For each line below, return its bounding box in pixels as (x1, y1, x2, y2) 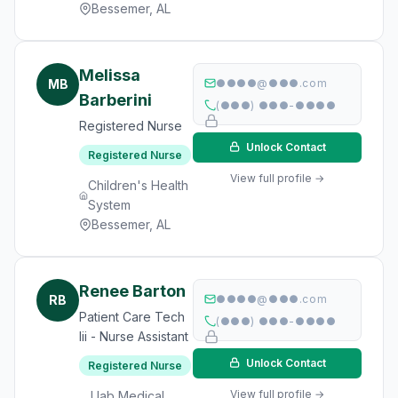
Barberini (79, 91, 152, 109)
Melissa (79, 66, 140, 84)
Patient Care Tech (79, 309, 185, 324)
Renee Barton (79, 282, 186, 300)
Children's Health (88, 178, 189, 193)
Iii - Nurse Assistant (79, 329, 188, 344)
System (88, 197, 131, 212)
